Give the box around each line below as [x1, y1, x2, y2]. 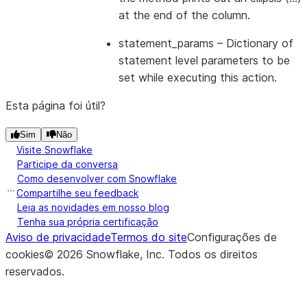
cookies [5, 247, 45, 261]
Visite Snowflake [16, 144, 93, 156]
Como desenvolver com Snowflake [17, 173, 177, 184]
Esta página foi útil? [5, 99, 106, 112]
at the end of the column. [119, 8, 250, 22]
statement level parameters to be [119, 53, 290, 67]
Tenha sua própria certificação [17, 216, 158, 228]
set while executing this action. [119, 71, 277, 84]
